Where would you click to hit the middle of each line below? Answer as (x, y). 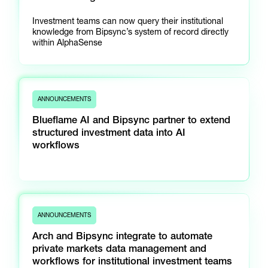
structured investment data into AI (109, 133)
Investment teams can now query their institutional (128, 21)
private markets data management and (120, 249)
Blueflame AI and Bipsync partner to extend (132, 120)
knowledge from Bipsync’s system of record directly (131, 32)
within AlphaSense (68, 43)
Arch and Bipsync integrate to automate (123, 236)
